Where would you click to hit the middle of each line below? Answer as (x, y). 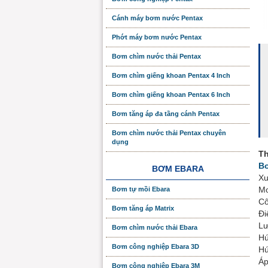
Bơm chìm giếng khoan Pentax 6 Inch (171, 95)
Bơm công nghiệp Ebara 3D (156, 246)
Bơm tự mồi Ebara (141, 189)
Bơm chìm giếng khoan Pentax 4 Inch (171, 75)
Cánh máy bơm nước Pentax (157, 18)
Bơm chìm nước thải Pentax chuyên (169, 133)
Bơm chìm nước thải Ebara (155, 227)
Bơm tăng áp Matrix (143, 208)
